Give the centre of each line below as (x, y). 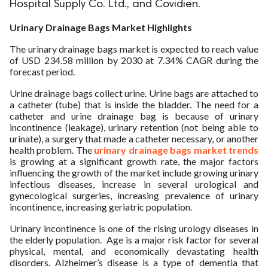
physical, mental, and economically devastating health (134, 251)
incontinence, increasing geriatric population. (101, 207)
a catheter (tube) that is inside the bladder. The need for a (134, 104)
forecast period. (42, 71)
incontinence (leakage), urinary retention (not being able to (134, 127)
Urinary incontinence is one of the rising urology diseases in (134, 228)
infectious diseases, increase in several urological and (134, 184)
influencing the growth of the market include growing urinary (134, 173)
